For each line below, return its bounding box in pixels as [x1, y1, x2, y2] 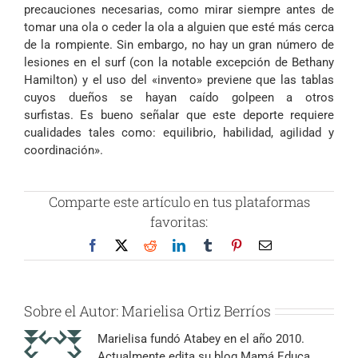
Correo [271, 237, 306, 251]
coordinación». [24, 143, 103, 157]
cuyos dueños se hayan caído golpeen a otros [24, 90, 334, 105]
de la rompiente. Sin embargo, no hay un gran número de [24, 38, 334, 52]
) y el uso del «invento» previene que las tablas [74, 73, 334, 87]
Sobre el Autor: [24, 300, 121, 320]
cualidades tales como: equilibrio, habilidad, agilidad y [24, 125, 334, 140]
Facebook [98, 237, 148, 251]
